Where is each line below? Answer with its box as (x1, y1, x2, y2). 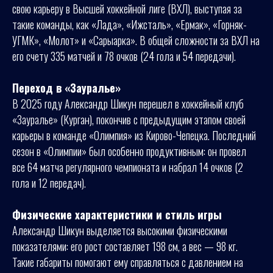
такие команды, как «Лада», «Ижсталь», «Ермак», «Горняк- (12, 16, 247, 32)
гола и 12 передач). (12, 175, 86, 191)
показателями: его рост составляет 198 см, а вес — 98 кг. (12, 238, 238, 254)
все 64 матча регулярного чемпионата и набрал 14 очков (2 (12, 159, 243, 175)
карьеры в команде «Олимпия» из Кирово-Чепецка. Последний (12, 127, 256, 143)
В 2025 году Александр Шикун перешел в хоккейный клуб (12, 96, 244, 112)
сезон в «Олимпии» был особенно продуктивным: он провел (12, 143, 246, 159)
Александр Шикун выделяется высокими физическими (12, 222, 227, 238)
